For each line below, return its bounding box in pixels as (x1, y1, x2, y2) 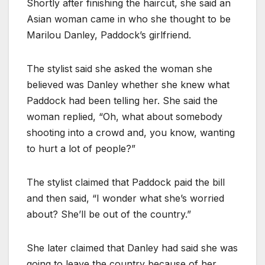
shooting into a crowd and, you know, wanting (27, 126, 235, 138)
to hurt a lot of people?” (27, 142, 135, 154)
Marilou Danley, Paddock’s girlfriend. (27, 28, 191, 41)
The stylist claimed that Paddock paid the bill (27, 176, 225, 188)
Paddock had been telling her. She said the (27, 94, 218, 106)
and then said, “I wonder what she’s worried (27, 192, 224, 204)
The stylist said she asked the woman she (27, 62, 212, 75)
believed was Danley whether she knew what (27, 78, 230, 91)
